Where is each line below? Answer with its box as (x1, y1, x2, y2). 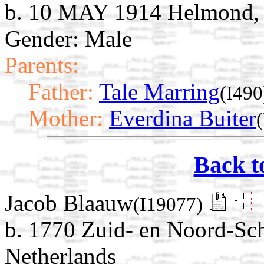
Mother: (28, 105, 103, 131)
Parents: (5, 52, 79, 78)
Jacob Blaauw (5, 190, 133, 216)
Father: (28, 79, 94, 105)
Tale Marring (99, 79, 220, 105)
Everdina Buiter (109, 105, 256, 131)
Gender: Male (5, 26, 132, 52)
